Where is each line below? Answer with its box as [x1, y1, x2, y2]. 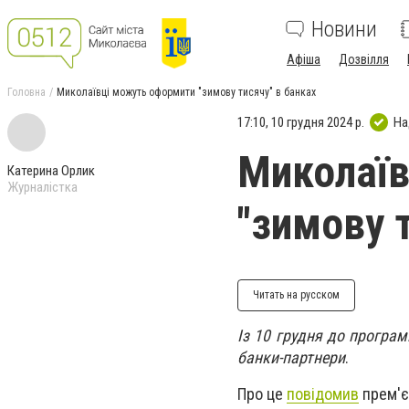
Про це [237, 384, 287, 404]
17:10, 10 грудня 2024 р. [237, 113, 364, 131]
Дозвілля [339, 52, 389, 67]
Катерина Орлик [7, 163, 95, 179]
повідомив [287, 384, 359, 404]
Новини [311, 16, 377, 42]
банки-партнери [237, 348, 345, 367]
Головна [7, 86, 46, 99]
